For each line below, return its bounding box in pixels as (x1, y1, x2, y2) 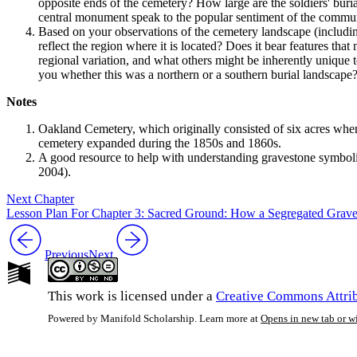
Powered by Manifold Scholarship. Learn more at (48, 312, 258, 325)
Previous (45, 248, 88, 262)
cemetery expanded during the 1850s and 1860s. (38, 136, 281, 151)
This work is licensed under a (48, 288, 216, 304)
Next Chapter (6, 192, 74, 206)
